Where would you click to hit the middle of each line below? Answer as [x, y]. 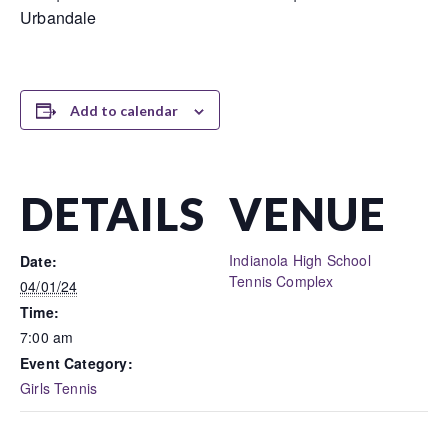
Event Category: [76, 363]
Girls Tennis [59, 388]
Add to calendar [123, 110]
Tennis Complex [281, 281]
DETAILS [112, 214]
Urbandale [58, 17]
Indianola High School [300, 260]
